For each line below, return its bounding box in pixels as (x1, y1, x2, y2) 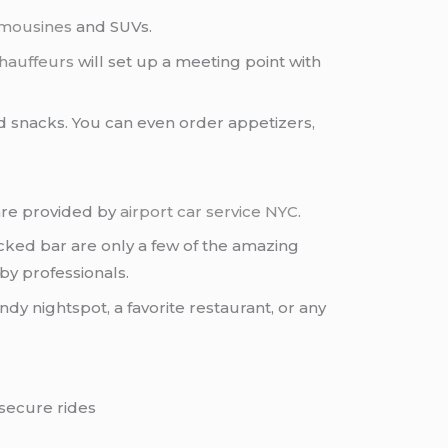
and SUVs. (72, 17, 153, 37)
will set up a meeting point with (74, 51, 322, 71)
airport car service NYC (120, 201, 299, 221)
